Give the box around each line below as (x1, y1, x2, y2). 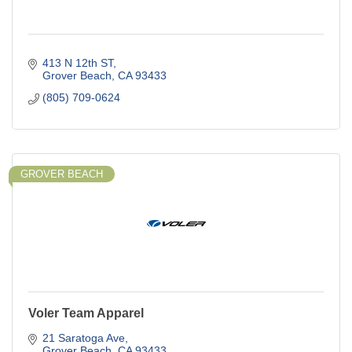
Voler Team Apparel (28, 306, 144, 320)
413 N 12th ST (42, 56, 113, 69)
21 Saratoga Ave (42, 331, 125, 344)
